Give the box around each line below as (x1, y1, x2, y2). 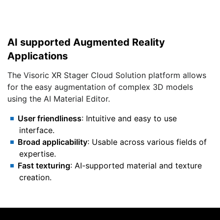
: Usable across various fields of (87, 137, 207, 147)
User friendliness (18, 113, 82, 123)
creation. (19, 172, 52, 182)
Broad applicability (18, 137, 87, 147)
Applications (7, 50, 68, 62)
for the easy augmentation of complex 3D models (7, 82, 193, 92)
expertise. (19, 148, 56, 159)
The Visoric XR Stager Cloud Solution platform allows (7, 70, 206, 80)
